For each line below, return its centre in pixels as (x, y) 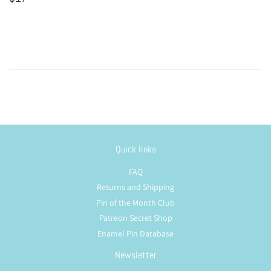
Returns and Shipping (135, 187)
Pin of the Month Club (135, 202)
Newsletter (135, 255)
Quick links (135, 149)
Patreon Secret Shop (135, 218)
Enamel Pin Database (135, 233)
